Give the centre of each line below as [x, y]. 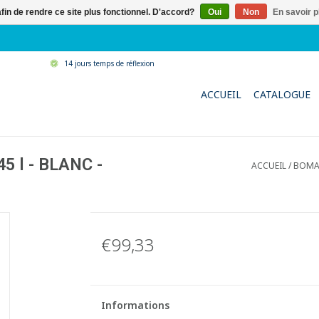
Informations [135, 305]
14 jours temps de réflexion [109, 63]
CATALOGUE [282, 94]
